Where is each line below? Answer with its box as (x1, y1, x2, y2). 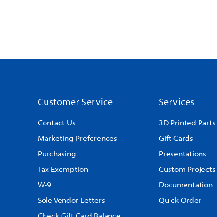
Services (159, 95, 195, 108)
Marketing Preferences (37, 133, 117, 143)
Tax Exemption (37, 164, 88, 174)
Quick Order (159, 195, 202, 205)
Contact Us (37, 117, 76, 128)
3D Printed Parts (159, 117, 216, 128)
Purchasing (37, 148, 76, 159)
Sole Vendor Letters (37, 195, 105, 205)
